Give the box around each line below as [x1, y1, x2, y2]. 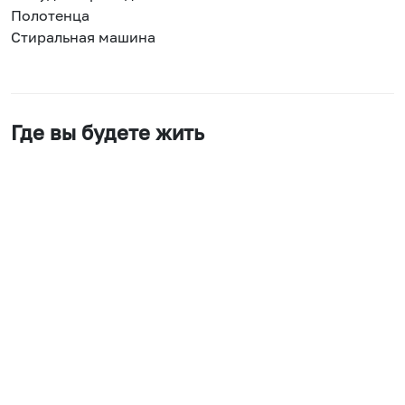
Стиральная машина [11, 28, 155, 47]
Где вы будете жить [11, 121, 204, 146]
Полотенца [11, 6, 89, 25]
